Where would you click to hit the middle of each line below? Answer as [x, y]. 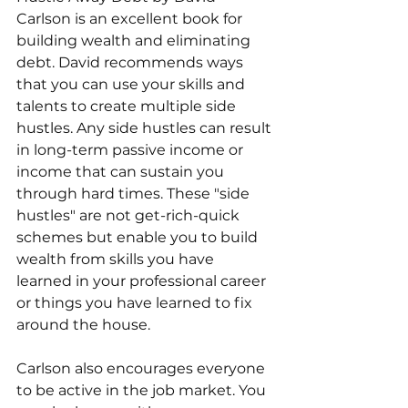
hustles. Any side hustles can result [146, 128]
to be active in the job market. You [143, 391]
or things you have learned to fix [136, 303]
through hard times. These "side [135, 194]
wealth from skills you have [117, 260]
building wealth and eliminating [135, 41]
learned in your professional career [143, 281]
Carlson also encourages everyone [143, 369]
